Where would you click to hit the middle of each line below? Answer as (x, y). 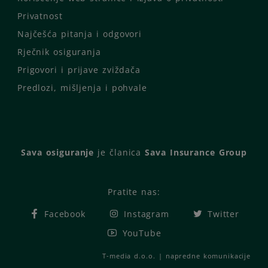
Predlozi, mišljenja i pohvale (82, 88)
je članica (120, 153)
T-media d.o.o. (129, 256)
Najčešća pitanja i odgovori (80, 34)
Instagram (144, 214)
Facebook (63, 214)
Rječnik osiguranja (59, 52)
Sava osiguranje (57, 153)
